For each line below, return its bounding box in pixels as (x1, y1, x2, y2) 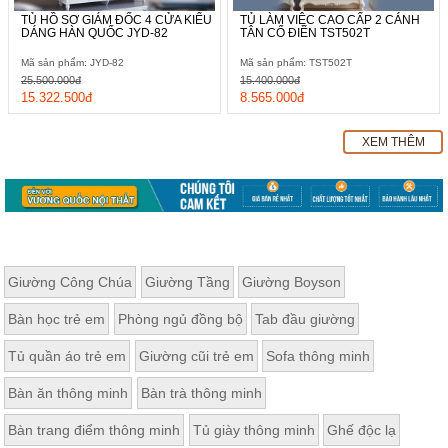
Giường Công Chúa (8, 274, 133, 291)
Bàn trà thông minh (140, 385, 262, 402)
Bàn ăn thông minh (8, 385, 129, 402)
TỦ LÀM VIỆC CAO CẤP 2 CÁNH (240, 13, 420, 27)
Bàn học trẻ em (8, 311, 106, 328)
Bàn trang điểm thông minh (8, 422, 181, 439)
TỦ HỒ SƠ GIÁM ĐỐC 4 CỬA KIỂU (21, 13, 212, 27)
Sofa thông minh (266, 348, 371, 365)
